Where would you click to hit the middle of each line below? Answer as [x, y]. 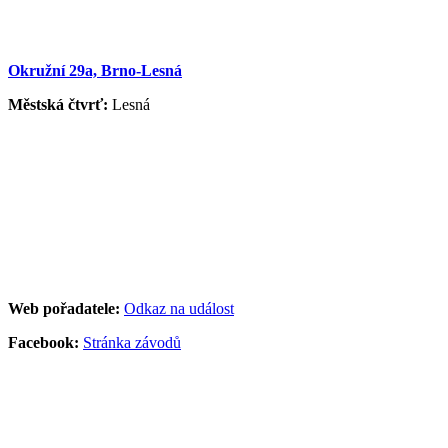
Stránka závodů [132, 342]
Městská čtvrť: [58, 104]
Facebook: [43, 342]
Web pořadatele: [64, 308]
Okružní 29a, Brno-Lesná [95, 70]
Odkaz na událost [179, 308]
